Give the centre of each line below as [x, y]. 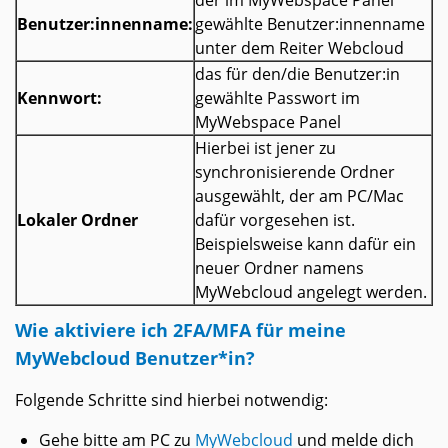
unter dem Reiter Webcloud [299, 48]
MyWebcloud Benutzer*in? [135, 358]
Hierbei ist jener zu [265, 148]
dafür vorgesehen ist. [275, 220]
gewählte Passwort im [277, 98]
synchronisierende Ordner [295, 172]
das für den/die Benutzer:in [297, 74]
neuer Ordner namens [279, 268]
